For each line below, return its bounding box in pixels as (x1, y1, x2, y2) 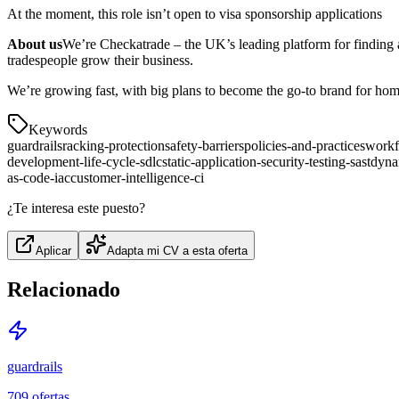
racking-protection (62, 137, 165, 153)
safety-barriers (165, 137, 244, 153)
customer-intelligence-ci (70, 169, 204, 185)
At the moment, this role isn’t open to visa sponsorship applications (7, 5, 382, 21)
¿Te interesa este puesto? (7, 199, 145, 216)
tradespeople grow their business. (7, 52, 193, 68)
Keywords (28, 121, 87, 137)
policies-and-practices (244, 137, 365, 153)
